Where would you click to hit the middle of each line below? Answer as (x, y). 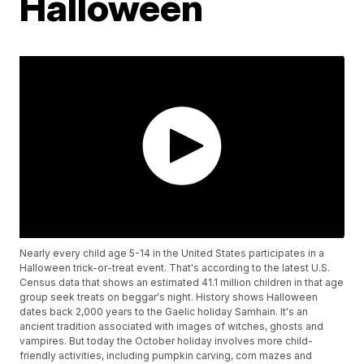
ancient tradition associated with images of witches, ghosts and (172, 327)
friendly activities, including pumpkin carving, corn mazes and (166, 356)
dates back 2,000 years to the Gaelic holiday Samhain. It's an (164, 312)
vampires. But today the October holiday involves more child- (167, 341)
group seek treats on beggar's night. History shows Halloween (169, 297)
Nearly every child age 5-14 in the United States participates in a (172, 253)
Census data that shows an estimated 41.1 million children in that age (182, 283)
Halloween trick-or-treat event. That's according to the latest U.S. (175, 268)
